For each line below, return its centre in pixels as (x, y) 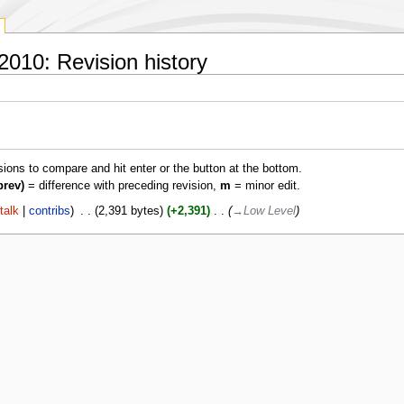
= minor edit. (265, 186)
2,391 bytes (129, 211)
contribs (50, 211)
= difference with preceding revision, (122, 186)
